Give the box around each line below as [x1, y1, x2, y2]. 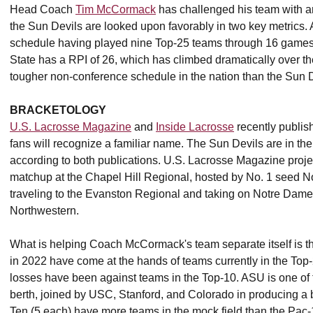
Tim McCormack [75, 3, 156, 15]
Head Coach [10, 3, 75, 15]
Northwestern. [10, 205, 82, 217]
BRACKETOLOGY [10, 104, 106, 116]
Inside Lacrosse [156, 121, 234, 133]
